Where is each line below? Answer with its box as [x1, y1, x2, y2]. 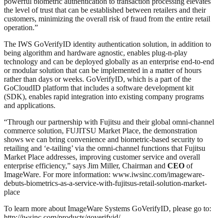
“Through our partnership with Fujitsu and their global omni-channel [4, 117, 214, 126]
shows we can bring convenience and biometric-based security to [4, 135, 203, 144]
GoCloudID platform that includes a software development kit [4, 83, 194, 92]
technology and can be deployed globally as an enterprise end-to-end [4, 57, 214, 66]
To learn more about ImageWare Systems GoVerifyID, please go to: [4, 204, 211, 213]
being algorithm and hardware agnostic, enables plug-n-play [4, 48, 187, 57]
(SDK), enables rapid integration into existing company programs [4, 92, 204, 101]
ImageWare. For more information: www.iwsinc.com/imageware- [4, 170, 204, 179]
